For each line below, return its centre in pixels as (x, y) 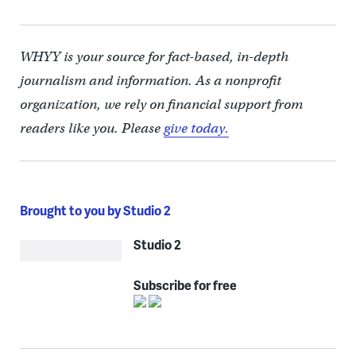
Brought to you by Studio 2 (95, 211)
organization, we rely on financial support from (161, 105)
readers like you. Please (91, 129)
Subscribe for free (185, 285)
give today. (196, 129)
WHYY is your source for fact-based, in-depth (154, 57)
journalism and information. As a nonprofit (150, 81)
